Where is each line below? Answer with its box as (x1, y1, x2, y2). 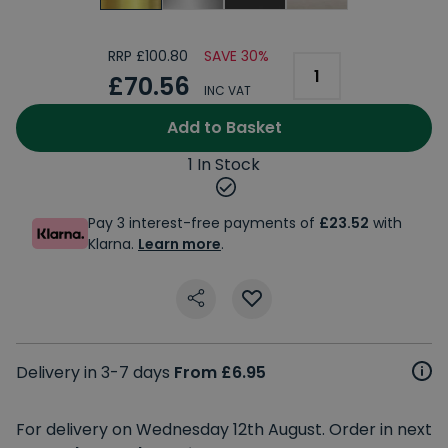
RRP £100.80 (107, 46, 188, 66)
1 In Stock (188, 152, 260, 176)
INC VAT (203, 81, 251, 99)
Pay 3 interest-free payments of (88, 212, 319, 233)
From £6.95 (174, 360, 266, 384)
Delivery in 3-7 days (16, 360, 174, 384)
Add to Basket (166, 115, 282, 139)
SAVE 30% (203, 46, 269, 66)
